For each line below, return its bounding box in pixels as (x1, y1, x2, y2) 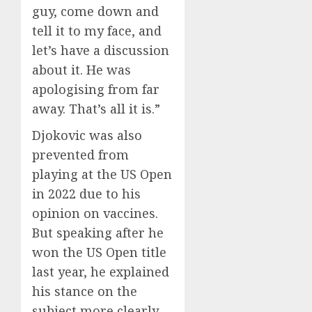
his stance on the (32, 282, 137, 299)
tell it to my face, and (32, 22, 162, 39)
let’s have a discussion (32, 41, 169, 58)
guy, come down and (32, 2, 159, 19)
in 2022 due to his (32, 185, 141, 202)
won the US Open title (32, 243, 166, 260)
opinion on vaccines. (32, 204, 158, 221)
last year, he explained (32, 263, 169, 280)
